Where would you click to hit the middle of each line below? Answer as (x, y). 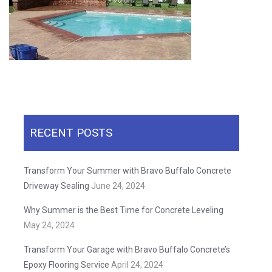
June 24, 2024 (118, 186)
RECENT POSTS (71, 133)
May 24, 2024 (49, 226)
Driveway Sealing (56, 186)
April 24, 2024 (137, 265)
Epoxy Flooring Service (66, 265)
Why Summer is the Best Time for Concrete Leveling (124, 210)
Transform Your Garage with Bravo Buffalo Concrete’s (127, 250)
